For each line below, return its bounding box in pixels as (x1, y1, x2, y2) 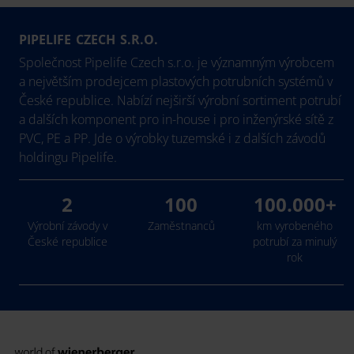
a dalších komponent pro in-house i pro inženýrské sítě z (19, 110, 333, 128)
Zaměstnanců (147, 217, 215, 233)
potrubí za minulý (253, 233, 337, 249)
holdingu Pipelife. (19, 148, 117, 166)
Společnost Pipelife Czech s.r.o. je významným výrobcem (19, 53, 334, 71)
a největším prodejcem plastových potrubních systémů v (19, 72, 333, 90)
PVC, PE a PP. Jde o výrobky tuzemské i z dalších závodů (19, 129, 326, 147)
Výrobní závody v (27, 217, 107, 233)
